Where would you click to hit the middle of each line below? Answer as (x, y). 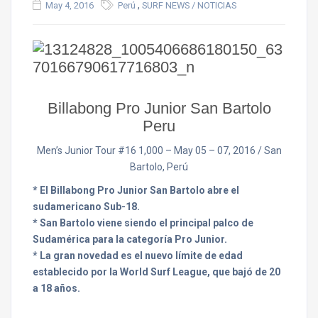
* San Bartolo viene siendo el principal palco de (143, 223)
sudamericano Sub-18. (86, 207)
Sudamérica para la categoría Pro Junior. (130, 239)
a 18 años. (56, 288)
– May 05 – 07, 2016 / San (222, 150)
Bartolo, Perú (159, 167)
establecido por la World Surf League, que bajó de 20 (157, 272)
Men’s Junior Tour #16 (87, 150)
